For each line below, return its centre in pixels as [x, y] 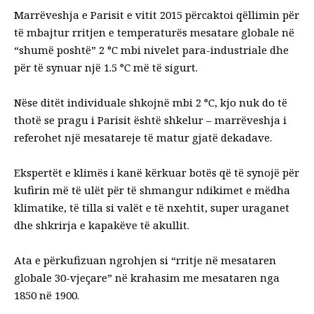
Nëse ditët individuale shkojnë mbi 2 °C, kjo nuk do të [151, 102]
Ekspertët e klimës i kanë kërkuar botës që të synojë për [157, 172]
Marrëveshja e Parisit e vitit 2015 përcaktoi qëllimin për [157, 14]
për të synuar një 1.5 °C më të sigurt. [106, 67]
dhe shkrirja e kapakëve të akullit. [102, 225]
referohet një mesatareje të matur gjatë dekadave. [143, 137]
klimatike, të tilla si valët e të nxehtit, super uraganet [152, 207]
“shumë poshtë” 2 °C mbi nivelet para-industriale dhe [151, 49]
